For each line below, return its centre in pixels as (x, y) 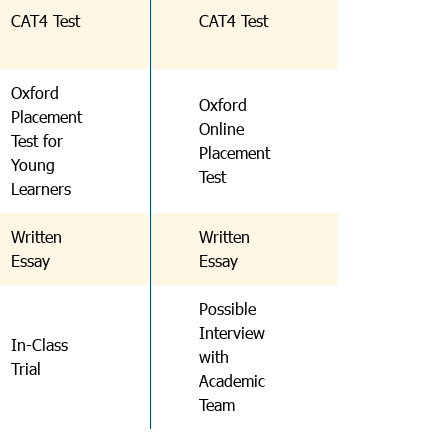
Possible (227, 308)
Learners (41, 188)
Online (221, 128)
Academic (232, 380)
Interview (232, 332)
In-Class (39, 344)
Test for (37, 140)
